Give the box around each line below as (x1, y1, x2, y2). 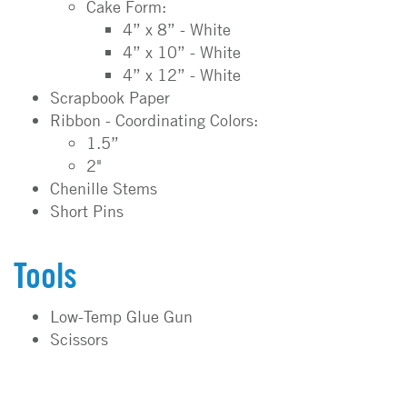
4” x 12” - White (123, 65, 241, 85)
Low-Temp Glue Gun (50, 306, 193, 327)
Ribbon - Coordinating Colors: (50, 110, 258, 131)
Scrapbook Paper (50, 87, 170, 108)
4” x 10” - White (123, 42, 241, 63)
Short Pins (50, 201, 124, 222)
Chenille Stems (50, 178, 157, 199)
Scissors (50, 329, 108, 350)
